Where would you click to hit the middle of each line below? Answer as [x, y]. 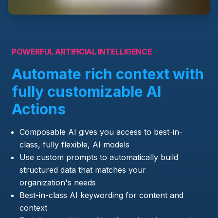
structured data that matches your [83, 170]
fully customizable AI [86, 91]
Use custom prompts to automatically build [99, 157]
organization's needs [58, 182]
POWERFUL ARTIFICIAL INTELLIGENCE [82, 51]
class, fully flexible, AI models [74, 144]
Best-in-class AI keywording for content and [101, 195]
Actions [39, 109]
